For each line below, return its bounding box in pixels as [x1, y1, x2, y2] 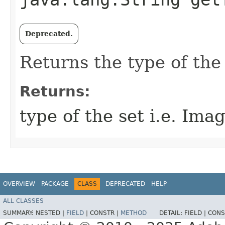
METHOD [121, 209, 147, 216]
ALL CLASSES [3, 197, 44, 204]
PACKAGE [41, 180, 69, 187]
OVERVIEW [3, 180, 35, 187]
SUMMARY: [3, 209, 36, 216]
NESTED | [36, 209, 66, 216]
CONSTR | [90, 209, 121, 216]
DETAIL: [159, 209, 184, 216]
